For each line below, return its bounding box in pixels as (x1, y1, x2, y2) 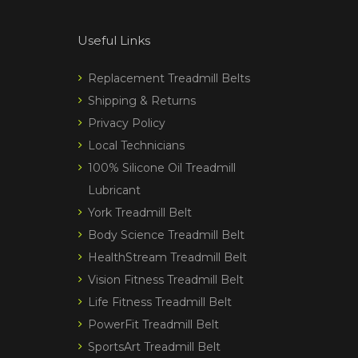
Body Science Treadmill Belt (88, 227, 245, 242)
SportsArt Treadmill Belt (88, 339, 221, 354)
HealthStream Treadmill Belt (88, 249, 247, 265)
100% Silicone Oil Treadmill (88, 160, 236, 175)
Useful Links (78, 32, 150, 48)
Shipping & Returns (88, 93, 196, 108)
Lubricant (88, 182, 141, 197)
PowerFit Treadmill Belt (88, 316, 219, 332)
